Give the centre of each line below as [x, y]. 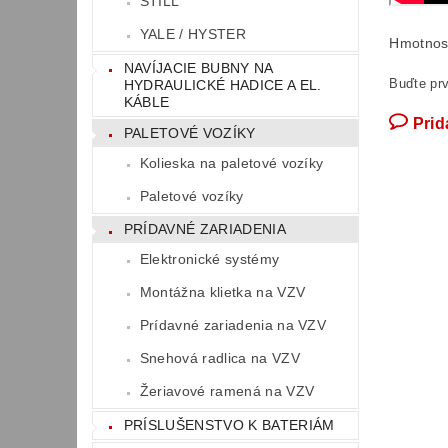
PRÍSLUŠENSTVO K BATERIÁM [229, 424]
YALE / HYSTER [192, 34]
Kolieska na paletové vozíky [231, 162]
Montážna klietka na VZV [222, 292]
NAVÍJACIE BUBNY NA [198, 68]
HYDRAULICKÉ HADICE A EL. [222, 85]
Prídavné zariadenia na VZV [233, 325]
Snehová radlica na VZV [219, 358]
